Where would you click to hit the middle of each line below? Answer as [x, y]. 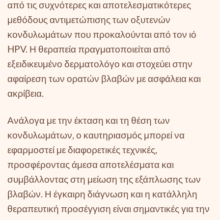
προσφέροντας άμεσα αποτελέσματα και [91, 165]
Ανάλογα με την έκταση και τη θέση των [89, 120]
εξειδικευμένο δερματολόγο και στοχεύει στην [100, 64]
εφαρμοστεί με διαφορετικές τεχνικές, [82, 150]
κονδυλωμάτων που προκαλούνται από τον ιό [102, 34]
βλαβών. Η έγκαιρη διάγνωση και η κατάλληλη [102, 194]
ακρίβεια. [26, 93]
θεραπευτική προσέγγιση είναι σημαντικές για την [109, 209]
